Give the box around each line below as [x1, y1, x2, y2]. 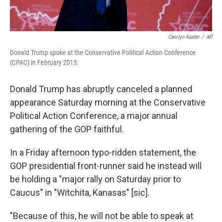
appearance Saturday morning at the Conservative [10, 97, 206, 108]
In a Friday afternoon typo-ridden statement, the [10, 147, 196, 158]
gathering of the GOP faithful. [10, 124, 124, 135]
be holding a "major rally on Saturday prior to [10, 174, 181, 185]
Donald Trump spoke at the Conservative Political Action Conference [10, 49, 196, 57]
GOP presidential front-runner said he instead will [10, 161, 202, 171]
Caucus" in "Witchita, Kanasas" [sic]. [10, 187, 150, 198]
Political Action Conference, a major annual [10, 111, 177, 121]
